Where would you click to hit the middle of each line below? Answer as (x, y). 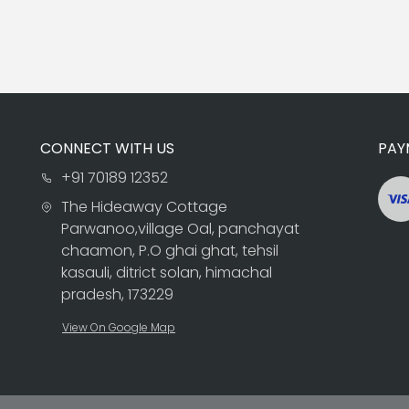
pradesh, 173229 (117, 294)
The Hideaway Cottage (144, 206)
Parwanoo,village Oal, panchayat (180, 228)
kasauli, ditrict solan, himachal (166, 272)
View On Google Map (119, 327)
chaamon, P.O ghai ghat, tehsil (169, 250)
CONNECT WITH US (107, 148)
